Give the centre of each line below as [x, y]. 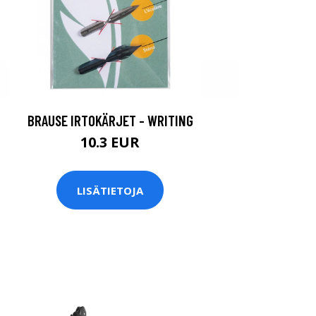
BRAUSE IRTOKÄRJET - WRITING [110, 120]
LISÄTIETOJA [110, 190]
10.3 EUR [110, 142]
